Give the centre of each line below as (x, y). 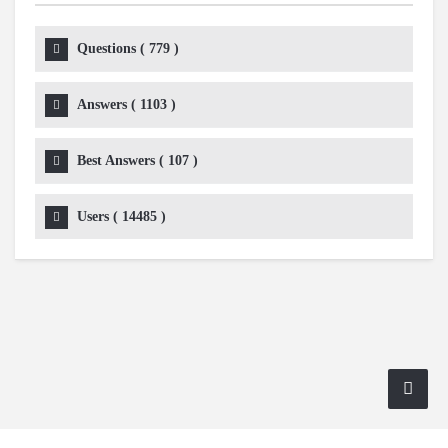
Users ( (99, 216)
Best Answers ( (122, 160)
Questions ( (113, 48)
